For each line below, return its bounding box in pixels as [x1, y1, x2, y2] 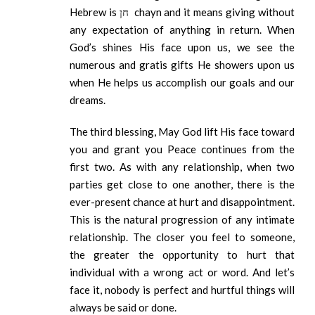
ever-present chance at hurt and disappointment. [70, 195, 295, 209]
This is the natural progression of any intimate [70, 213, 295, 226]
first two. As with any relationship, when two [70, 160, 295, 174]
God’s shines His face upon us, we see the [70, 41, 295, 54]
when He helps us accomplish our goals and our [70, 76, 295, 89]
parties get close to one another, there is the [70, 178, 295, 191]
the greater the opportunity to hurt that [70, 248, 295, 262]
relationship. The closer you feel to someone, [70, 231, 295, 244]
